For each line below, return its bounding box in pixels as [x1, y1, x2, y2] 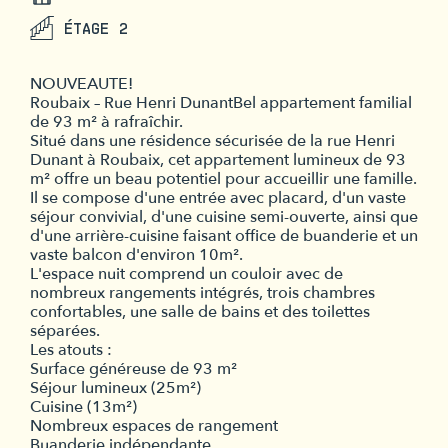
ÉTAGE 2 [64, 18, 129, 38]
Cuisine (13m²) [30, 395, 137, 418]
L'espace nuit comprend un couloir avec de [30, 262, 343, 285]
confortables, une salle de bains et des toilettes [30, 300, 370, 323]
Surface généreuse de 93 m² [30, 357, 237, 380]
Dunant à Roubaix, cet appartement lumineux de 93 [30, 148, 406, 171]
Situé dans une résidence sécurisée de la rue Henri [30, 129, 395, 152]
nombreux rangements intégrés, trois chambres [30, 281, 375, 304]
